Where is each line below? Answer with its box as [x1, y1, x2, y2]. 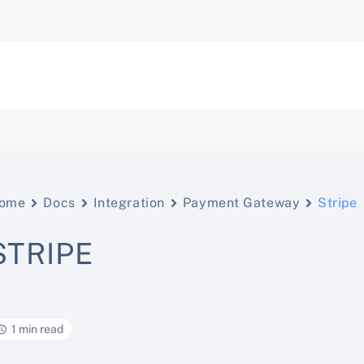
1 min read [11, 323, 64, 336]
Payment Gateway [182, 195, 301, 210]
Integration [93, 195, 165, 210]
